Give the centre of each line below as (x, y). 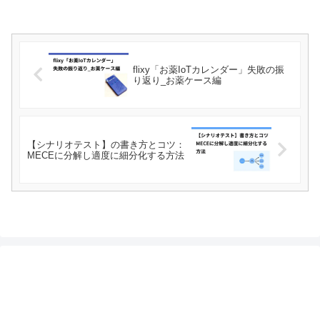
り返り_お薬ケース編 (177, 80)
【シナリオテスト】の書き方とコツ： (106, 144)
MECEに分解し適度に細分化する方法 (106, 155)
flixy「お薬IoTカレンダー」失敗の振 (208, 69)
